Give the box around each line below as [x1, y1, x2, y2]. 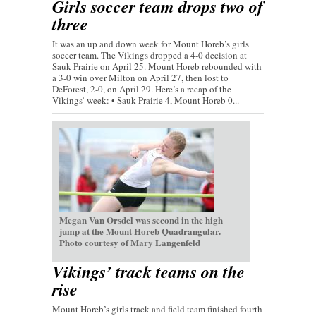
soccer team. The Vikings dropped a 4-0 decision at [52, 49, 247, 62]
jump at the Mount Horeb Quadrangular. [59, 224, 221, 238]
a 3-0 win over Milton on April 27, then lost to [52, 71, 229, 85]
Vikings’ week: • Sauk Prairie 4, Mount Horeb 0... [52, 94, 239, 107]
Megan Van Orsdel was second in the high [59, 213, 223, 227]
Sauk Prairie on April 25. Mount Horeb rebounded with [52, 60, 262, 73]
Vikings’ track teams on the [52, 260, 245, 284]
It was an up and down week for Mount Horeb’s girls [52, 37, 249, 51]
